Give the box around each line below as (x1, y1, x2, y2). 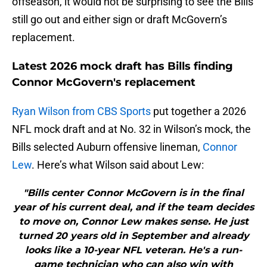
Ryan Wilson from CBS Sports (12, 105, 151, 118)
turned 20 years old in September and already (18, 230, 249, 242)
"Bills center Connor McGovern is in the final (23, 187, 244, 199)
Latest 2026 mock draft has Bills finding (12, 60, 233, 73)
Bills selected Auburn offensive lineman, (12, 141, 203, 154)
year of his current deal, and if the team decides (13, 201, 254, 213)
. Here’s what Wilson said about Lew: (32, 159, 204, 172)
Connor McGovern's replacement (12, 76, 195, 89)
